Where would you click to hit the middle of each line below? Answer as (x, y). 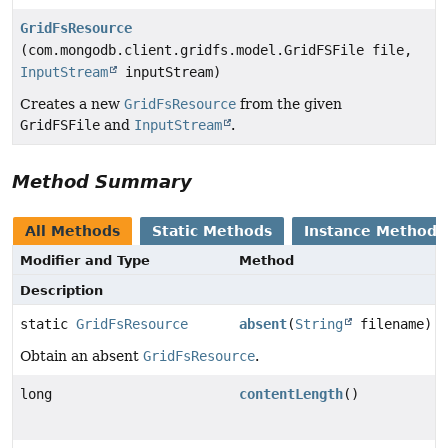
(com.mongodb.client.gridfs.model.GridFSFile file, (216, 49)
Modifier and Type (85, 260)
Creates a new (72, 103)
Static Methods (212, 230)
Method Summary (102, 181)
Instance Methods (374, 230)
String (319, 323)
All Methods (72, 230)
